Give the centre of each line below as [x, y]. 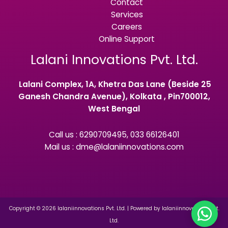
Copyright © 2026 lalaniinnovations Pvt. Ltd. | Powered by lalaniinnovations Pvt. [114, 209]
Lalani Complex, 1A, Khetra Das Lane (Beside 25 [114, 84]
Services [127, 15]
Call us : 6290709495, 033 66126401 [114, 135]
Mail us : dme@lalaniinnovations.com [114, 147]
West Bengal [114, 108]
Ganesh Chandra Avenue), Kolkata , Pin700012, [114, 96]
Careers [127, 27]
